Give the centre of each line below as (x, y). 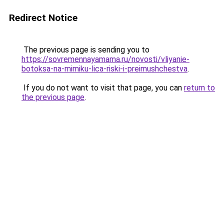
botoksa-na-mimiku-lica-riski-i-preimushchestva (104, 69)
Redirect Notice (43, 18)
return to (199, 88)
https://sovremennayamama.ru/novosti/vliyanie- (105, 59)
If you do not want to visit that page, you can (103, 88)
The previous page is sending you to (85, 50)
